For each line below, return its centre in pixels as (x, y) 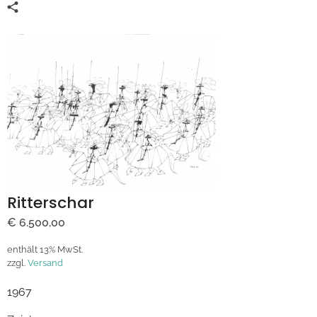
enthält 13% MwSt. (45, 249)
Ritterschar (51, 202)
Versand (45, 263)
